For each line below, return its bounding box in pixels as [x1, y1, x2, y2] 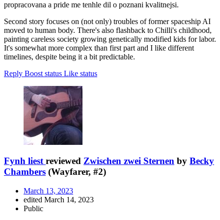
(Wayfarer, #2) [46, 166, 106, 177]
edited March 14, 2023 [24, 195, 94, 204]
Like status [64, 69, 97, 78]
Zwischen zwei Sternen [83, 156, 174, 166]
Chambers [4, 166, 46, 177]
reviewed [46, 156, 83, 166]
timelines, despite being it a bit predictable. [4, 52, 135, 61]
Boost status [25, 69, 62, 78]
